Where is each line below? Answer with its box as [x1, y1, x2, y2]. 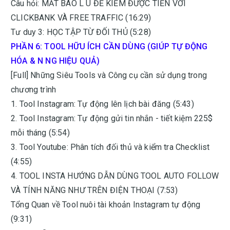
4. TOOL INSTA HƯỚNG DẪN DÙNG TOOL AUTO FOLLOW [11, 171, 219, 181]
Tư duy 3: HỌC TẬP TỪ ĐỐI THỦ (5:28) [11, 27, 151, 37]
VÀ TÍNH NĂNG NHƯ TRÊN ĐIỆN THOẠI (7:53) [11, 185, 178, 195]
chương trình [11, 85, 56, 94]
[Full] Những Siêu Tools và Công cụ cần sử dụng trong [11, 70, 207, 80]
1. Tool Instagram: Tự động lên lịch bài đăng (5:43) [11, 99, 194, 109]
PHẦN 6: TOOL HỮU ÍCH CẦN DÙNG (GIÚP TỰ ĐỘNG [11, 42, 208, 51]
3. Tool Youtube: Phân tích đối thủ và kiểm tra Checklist [11, 142, 210, 152]
